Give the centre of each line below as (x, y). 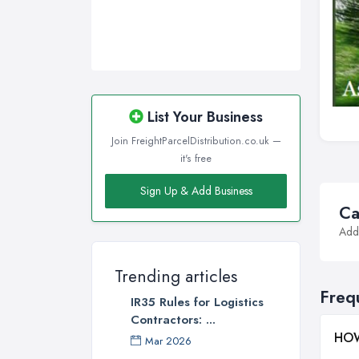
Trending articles (176, 277)
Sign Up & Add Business (196, 191)
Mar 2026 (168, 341)
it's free (196, 159)
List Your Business (203, 117)
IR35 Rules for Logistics (197, 303)
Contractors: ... (173, 320)
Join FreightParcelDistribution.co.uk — (196, 141)
